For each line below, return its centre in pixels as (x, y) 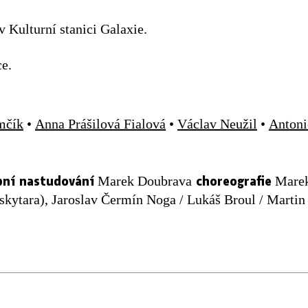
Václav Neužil (217, 123)
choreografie (232, 180)
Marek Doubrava (143, 180)
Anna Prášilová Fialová (100, 123)
